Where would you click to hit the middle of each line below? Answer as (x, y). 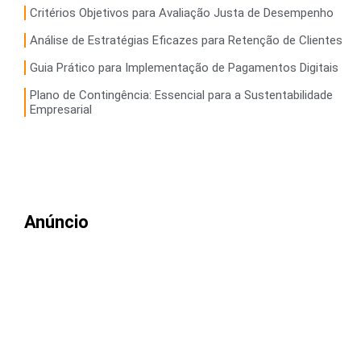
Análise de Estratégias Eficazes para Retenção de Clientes (186, 40)
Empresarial (61, 109)
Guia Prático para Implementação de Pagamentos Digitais (184, 67)
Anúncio (56, 222)
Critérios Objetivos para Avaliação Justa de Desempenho (182, 12)
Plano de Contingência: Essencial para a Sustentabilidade (181, 95)
